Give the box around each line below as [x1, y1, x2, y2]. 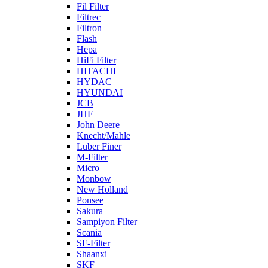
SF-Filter [77, 238, 110, 248]
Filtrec [77, 12, 100, 22]
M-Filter [77, 152, 108, 162]
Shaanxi [77, 249, 107, 259]
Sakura [77, 206, 103, 216]
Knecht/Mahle [77, 130, 130, 141]
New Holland [77, 184, 128, 194]
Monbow [77, 173, 111, 184]
